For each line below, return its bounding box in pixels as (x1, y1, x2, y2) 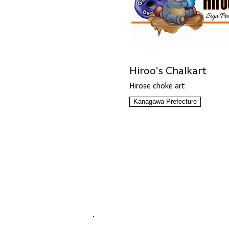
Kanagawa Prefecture (133, 98, 197, 105)
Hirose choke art (129, 83, 185, 89)
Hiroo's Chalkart (129, 66, 207, 75)
